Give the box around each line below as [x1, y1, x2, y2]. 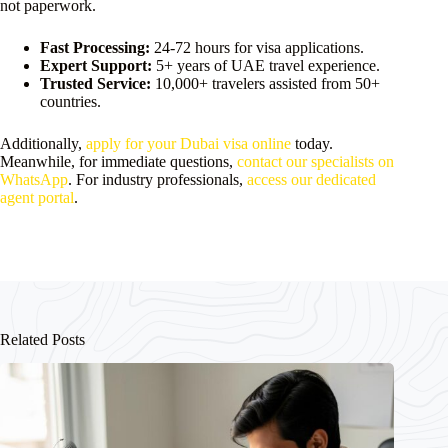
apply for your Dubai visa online [86, 134, 291, 152]
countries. [40, 92, 101, 110]
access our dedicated [247, 170, 376, 188]
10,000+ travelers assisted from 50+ [151, 74, 380, 92]
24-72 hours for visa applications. [150, 38, 364, 56]
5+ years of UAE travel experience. [152, 56, 380, 74]
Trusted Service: [40, 74, 151, 92]
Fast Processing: [40, 38, 150, 56]
